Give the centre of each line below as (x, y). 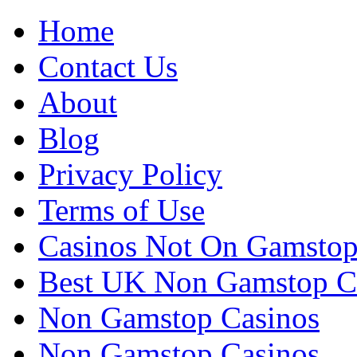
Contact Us (108, 67)
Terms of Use (122, 210)
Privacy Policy (130, 174)
